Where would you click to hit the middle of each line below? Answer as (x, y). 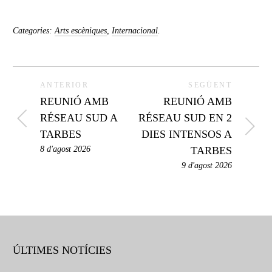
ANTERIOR (65, 85)
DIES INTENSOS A (187, 134)
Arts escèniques (81, 31)
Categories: (34, 31)
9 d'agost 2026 (207, 165)
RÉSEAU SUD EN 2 (185, 118)
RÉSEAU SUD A (79, 118)
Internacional (135, 31)
